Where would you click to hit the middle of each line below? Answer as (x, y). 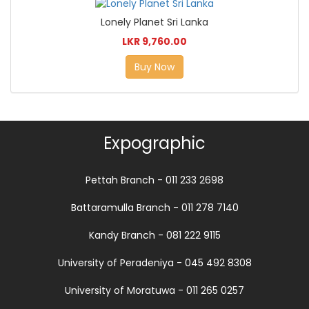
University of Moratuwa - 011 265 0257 (154, 291)
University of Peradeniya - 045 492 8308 (154, 263)
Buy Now (154, 67)
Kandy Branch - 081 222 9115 (154, 236)
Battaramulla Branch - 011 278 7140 (154, 208)
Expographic (154, 143)
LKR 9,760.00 (154, 42)
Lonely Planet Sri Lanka (154, 22)
